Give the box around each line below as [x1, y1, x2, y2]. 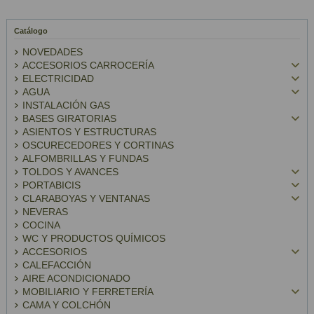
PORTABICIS [22, 179, 81, 191]
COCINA [22, 219, 60, 231]
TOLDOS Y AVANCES [22, 165, 118, 177]
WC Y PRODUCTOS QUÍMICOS [22, 232, 165, 244]
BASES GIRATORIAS [22, 112, 116, 124]
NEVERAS [22, 205, 68, 217]
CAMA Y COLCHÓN [22, 299, 111, 310]
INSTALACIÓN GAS [22, 99, 110, 111]
